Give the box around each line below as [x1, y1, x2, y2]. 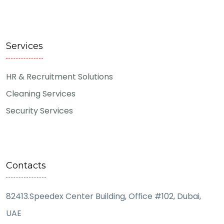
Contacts [6, 160, 46, 171]
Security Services [6, 105, 73, 117]
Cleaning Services [6, 88, 75, 100]
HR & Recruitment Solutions [6, 71, 113, 83]
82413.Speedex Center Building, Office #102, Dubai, [6, 190, 201, 202]
